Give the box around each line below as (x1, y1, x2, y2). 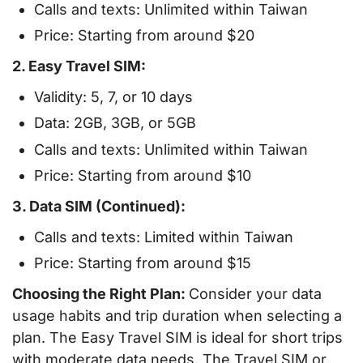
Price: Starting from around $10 (34, 167, 251, 185)
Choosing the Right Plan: (12, 284, 189, 302)
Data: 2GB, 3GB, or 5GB (34, 114, 196, 132)
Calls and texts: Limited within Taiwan (34, 228, 293, 246)
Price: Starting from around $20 (34, 27, 254, 45)
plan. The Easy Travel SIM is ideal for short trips (12, 328, 343, 346)
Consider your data (189, 284, 322, 302)
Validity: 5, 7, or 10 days (34, 88, 193, 105)
